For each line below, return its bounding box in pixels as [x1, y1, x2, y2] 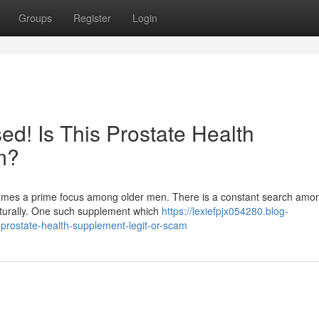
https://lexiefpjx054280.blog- [162, 204, 288, 218]
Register [73, 11, 111, 25]
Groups [19, 11, 52, 25]
